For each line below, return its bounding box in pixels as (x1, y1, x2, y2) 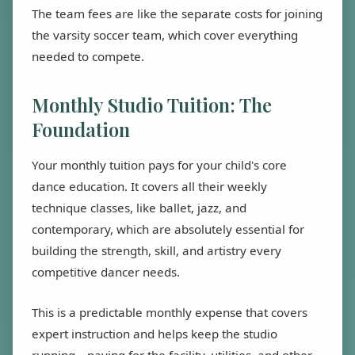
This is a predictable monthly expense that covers (32, 304, 307, 321)
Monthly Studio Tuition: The (32, 92, 272, 118)
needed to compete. (32, 48, 144, 65)
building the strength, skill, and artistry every (32, 242, 281, 259)
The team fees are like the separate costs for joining (32, 6, 323, 22)
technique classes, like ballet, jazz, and (32, 200, 246, 216)
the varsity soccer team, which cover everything (32, 27, 298, 44)
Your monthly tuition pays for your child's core (32, 157, 287, 174)
